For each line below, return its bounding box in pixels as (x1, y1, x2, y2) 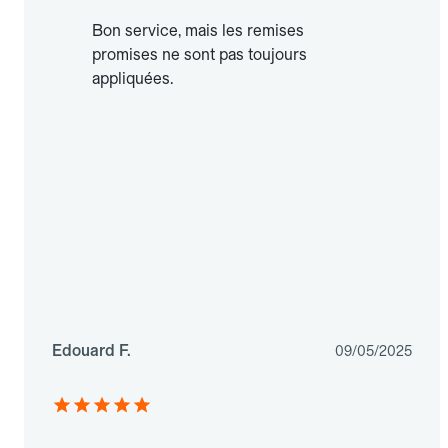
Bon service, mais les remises (92, 21, 304, 41)
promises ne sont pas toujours (92, 45, 307, 65)
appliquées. (92, 69, 173, 89)
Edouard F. (52, 341, 131, 361)
